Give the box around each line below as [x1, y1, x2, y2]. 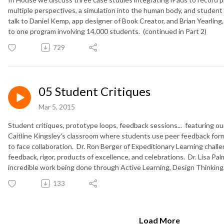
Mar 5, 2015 [38, 102, 75, 111]
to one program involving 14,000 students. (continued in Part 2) [8, 26, 206, 35]
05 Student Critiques [38, 83, 150, 98]
